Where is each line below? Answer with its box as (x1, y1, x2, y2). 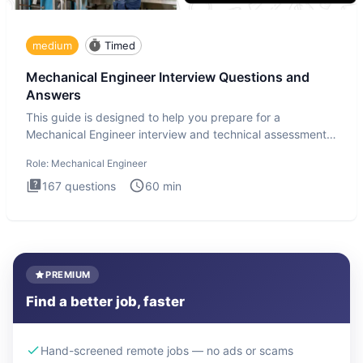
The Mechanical (26, 143, 109, 158)
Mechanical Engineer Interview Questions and (26, 69, 310, 86)
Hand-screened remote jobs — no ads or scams (41, 343, 293, 357)
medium (32, 38, 72, 52)
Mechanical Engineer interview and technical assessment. (26, 126, 330, 141)
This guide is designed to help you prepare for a (26, 109, 280, 124)
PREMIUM (45, 269, 91, 280)
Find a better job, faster (26, 293, 185, 310)
